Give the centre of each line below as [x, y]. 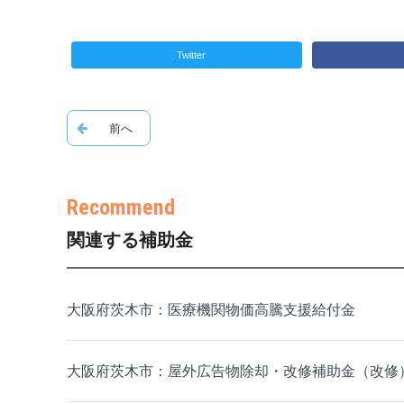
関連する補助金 [130, 240]
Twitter [192, 55]
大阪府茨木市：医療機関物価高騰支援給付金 [211, 310]
